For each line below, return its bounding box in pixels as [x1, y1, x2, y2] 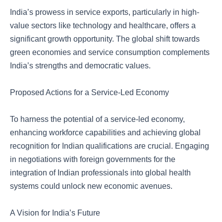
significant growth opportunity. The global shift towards [10, 35, 200, 43]
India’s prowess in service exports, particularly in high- [10, 8, 199, 16]
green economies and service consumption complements [10, 48, 210, 56]
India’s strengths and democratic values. [10, 61, 151, 70]
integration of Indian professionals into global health [10, 168, 191, 177]
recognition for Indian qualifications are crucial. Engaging [10, 142, 209, 150]
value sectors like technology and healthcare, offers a [10, 21, 196, 30]
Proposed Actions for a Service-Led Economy [10, 88, 169, 97]
